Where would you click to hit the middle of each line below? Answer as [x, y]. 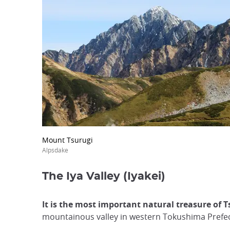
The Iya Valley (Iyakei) [104, 176]
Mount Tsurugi [68, 140]
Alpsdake [55, 150]
